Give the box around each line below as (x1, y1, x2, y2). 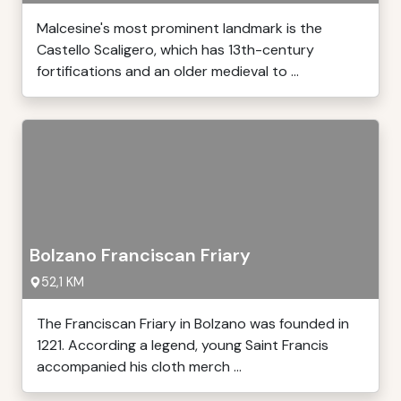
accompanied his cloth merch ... (37, 357, 242, 376)
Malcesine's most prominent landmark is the (37, 19, 322, 38)
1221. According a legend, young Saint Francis (37, 336, 328, 354)
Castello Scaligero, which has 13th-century (37, 40, 314, 59)
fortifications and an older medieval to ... (37, 62, 299, 81)
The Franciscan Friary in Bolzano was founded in (37, 314, 349, 333)
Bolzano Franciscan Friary (30, 243, 251, 267)
